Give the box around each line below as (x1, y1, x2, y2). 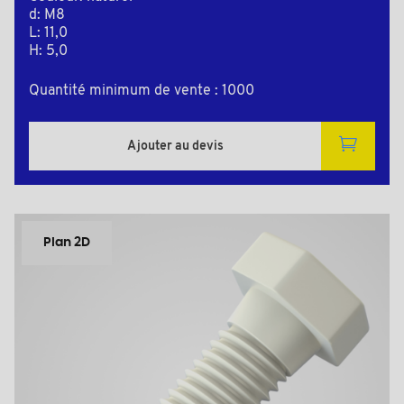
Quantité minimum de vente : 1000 (29, 84, 254, 99)
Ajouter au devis (126, 139, 224, 153)
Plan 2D (43, 236, 90, 250)
